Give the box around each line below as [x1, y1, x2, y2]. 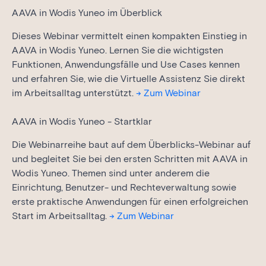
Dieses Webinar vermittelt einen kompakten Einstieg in [12, 30, 247, 42]
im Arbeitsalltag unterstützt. [12, 87, 136, 99]
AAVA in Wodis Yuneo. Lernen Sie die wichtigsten [12, 45, 223, 56]
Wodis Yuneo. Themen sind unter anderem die [12, 167, 210, 179]
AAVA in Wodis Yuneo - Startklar [12, 116, 152, 128]
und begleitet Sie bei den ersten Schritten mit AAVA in [12, 153, 248, 165]
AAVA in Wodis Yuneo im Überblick [12, 7, 162, 19]
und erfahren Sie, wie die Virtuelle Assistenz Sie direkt [12, 73, 245, 85]
